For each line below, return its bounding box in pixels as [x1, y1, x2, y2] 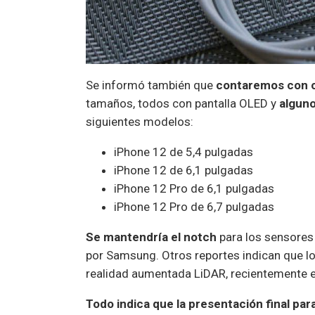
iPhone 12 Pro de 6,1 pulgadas [114, 181, 280, 196]
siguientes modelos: [86, 115, 199, 129]
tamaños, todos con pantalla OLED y [86, 96, 279, 111]
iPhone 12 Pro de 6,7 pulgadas [114, 200, 274, 214]
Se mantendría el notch [86, 230, 217, 245]
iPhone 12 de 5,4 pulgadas [114, 145, 256, 160]
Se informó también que [86, 78, 213, 93]
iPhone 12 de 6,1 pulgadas [114, 163, 256, 178]
